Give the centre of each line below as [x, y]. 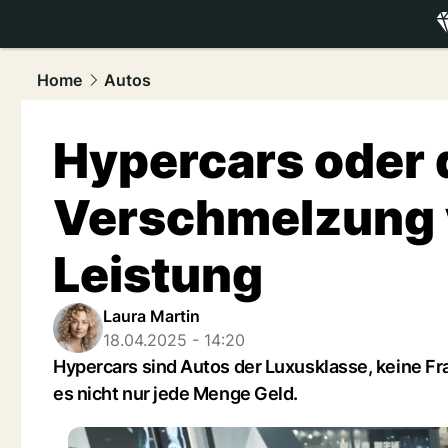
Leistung [158, 274]
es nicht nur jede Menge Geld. [175, 393]
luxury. [391, 47]
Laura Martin [151, 316]
